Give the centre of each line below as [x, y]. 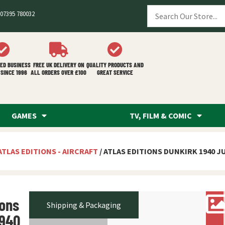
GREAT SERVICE [115, 72]
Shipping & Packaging [84, 205]
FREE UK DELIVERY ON [59, 65]
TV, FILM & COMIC [161, 116]
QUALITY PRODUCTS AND [115, 65]
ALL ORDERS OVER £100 [59, 72]
